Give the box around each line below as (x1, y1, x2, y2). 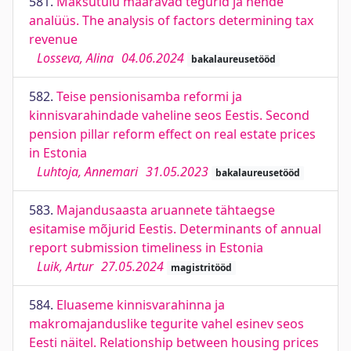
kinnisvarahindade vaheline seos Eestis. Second (29, 107, 309, 124)
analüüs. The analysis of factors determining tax (29, 12, 313, 29)
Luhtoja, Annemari (37, 163, 138, 180)
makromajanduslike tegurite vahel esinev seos (29, 315, 304, 332)
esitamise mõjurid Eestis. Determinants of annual (29, 220, 321, 237)
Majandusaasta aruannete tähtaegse (56, 201, 275, 219)
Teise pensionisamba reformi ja (56, 88, 242, 105)
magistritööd (170, 261, 232, 274)
